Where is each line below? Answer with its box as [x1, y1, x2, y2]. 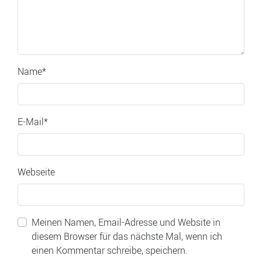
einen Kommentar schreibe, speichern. [32, 244, 188, 257]
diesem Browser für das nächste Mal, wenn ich [32, 230, 222, 243]
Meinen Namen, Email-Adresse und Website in [32, 216, 220, 229]
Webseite [18, 166, 55, 178]
